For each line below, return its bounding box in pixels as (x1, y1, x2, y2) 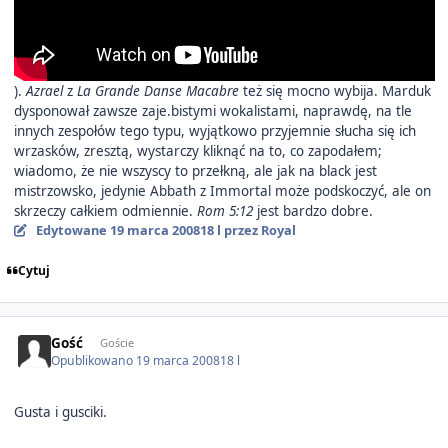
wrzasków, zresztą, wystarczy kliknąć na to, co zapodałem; (13, 141, 382, 160)
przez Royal (223, 220, 296, 239)
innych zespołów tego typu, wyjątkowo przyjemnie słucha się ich (13, 121, 416, 140)
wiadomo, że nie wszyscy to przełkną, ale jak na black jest (13, 161, 377, 180)
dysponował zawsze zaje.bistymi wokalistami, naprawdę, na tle (13, 101, 412, 120)
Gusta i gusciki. (13, 403, 107, 422)
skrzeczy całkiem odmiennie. (13, 201, 197, 220)
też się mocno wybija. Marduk (238, 81, 431, 100)
